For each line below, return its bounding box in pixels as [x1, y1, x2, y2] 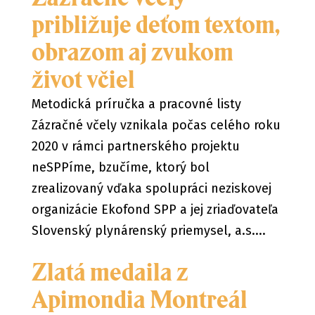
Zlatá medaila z [31, 257, 188, 287]
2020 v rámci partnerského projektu [31, 139, 240, 154]
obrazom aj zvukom [31, 37, 233, 67]
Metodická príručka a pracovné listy [31, 96, 241, 112]
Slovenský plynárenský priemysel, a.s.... [31, 223, 266, 238]
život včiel [31, 65, 135, 94]
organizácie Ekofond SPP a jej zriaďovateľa [31, 202, 278, 217]
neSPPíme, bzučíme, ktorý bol [31, 160, 210, 175]
